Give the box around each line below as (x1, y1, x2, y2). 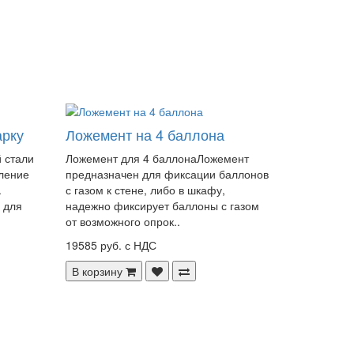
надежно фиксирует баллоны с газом (66, 197, 260, 213)
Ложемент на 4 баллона (66, 123, 225, 145)
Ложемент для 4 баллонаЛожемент (66, 149, 250, 166)
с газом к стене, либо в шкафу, (66, 181, 226, 198)
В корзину (72, 262, 123, 279)
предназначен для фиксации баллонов (66, 165, 269, 182)
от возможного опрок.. (66, 213, 181, 229)
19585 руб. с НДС (66, 236, 157, 253)
